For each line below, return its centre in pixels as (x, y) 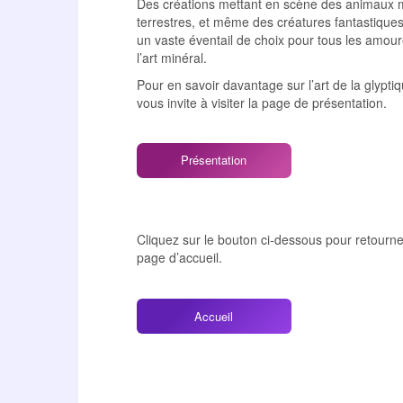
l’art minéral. (172, 57)
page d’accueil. (179, 257)
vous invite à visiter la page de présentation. (262, 102)
